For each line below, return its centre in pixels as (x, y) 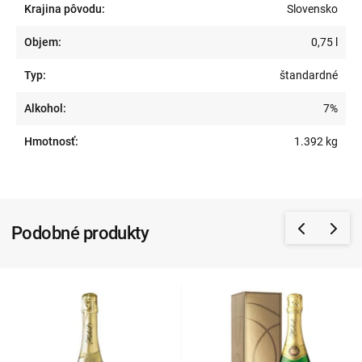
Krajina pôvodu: (65, 9)
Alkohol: (45, 109)
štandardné (308, 76)
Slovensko (312, 9)
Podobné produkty (80, 234)
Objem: (43, 42)
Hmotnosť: (51, 142)
